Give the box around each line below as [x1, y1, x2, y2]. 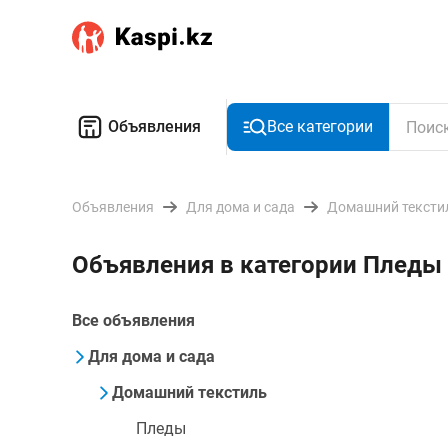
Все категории [267, 117, 373, 136]
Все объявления [72, 311, 195, 330]
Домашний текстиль [112, 383, 267, 402]
